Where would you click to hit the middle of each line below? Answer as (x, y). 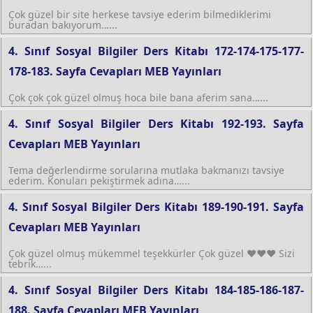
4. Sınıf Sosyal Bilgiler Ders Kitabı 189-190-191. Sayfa (156, 206)
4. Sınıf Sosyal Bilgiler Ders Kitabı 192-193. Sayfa (156, 123)
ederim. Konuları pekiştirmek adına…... (99, 180)
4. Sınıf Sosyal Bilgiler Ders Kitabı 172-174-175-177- (156, 51)
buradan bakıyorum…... (63, 24)
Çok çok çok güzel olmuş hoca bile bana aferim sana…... (138, 97)
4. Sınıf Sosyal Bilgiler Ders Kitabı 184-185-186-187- (156, 290)
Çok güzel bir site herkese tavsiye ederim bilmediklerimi (140, 14)
